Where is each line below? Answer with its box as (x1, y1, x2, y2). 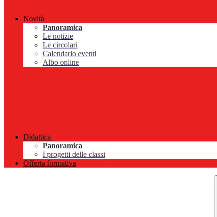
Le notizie (43, 32, 73, 41)
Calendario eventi (43, 49, 96, 58)
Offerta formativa (23, 159, 76, 168)
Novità (23, 15, 44, 23)
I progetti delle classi (43, 150, 105, 159)
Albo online (43, 58, 79, 67)
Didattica (23, 133, 51, 141)
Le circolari (43, 41, 77, 49)
